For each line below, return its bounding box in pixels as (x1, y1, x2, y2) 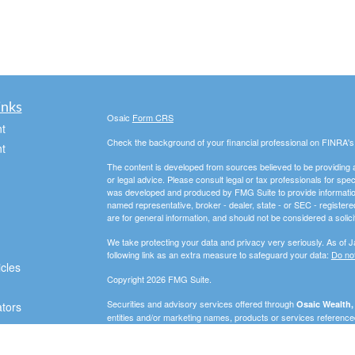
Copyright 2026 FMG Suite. (106, 273, 212, 285)
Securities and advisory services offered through (106, 297, 296, 310)
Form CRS (132, 111, 174, 124)
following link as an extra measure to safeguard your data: (106, 248, 331, 261)
